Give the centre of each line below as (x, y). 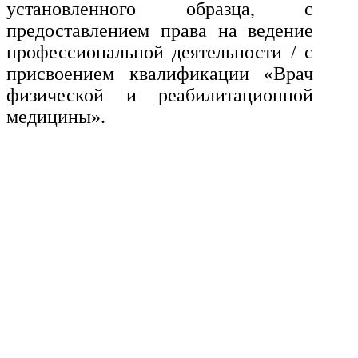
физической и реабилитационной (160, 95)
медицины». (56, 117)
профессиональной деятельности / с (160, 52)
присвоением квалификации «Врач (160, 74)
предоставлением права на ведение (160, 31)
